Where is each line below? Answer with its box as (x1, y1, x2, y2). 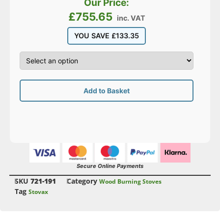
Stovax (28, 188, 48, 196)
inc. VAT (116, 13, 145, 22)
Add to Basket (83, 86, 130, 95)
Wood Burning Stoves (99, 177, 162, 186)
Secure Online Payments (77, 163, 143, 170)
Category (67, 176, 97, 186)
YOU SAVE (74, 31, 112, 40)
